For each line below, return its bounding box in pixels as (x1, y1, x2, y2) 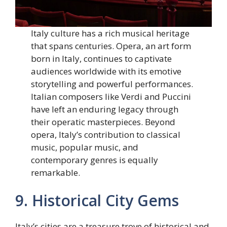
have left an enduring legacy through (31, 103, 179, 115)
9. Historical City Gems (15, 190, 179, 211)
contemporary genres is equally (31, 154, 159, 166)
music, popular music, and (31, 141, 139, 153)
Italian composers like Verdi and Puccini (31, 90, 192, 102)
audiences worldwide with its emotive (31, 65, 182, 77)
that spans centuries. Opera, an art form (31, 40, 192, 52)
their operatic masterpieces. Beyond (31, 116, 176, 128)
